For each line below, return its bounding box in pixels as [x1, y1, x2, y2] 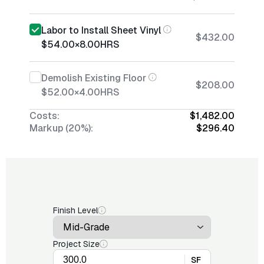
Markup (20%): [29, 122, 93, 134]
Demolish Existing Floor [41, 72, 146, 84]
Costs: [29, 110, 60, 122]
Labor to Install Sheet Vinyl [41, 24, 161, 37]
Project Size [53, 239, 100, 249]
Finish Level [53, 205, 98, 216]
